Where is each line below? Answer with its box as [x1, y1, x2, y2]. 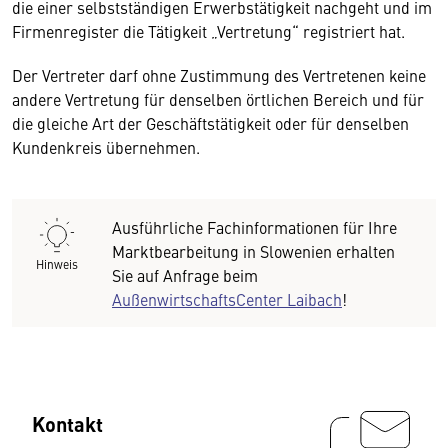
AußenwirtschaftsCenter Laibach [112, 287, 342, 310]
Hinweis [36, 255, 78, 272]
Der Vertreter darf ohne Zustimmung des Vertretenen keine [12, 63, 426, 86]
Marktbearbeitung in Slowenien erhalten [112, 239, 395, 262]
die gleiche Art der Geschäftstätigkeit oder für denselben [12, 111, 409, 134]
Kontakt [32, 408, 103, 438]
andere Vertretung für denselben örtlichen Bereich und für [12, 87, 424, 110]
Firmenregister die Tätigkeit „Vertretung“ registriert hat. [12, 19, 405, 42]
